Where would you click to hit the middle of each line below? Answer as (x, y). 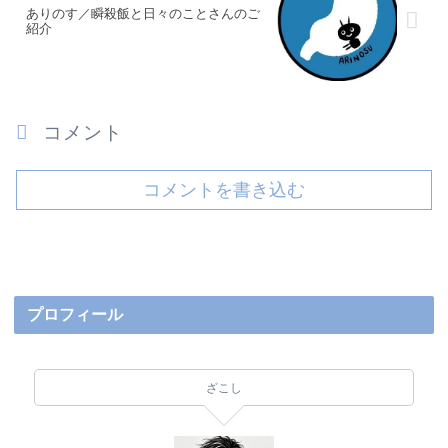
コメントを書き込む (224, 189)
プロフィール (75, 315)
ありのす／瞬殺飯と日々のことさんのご (143, 13)
